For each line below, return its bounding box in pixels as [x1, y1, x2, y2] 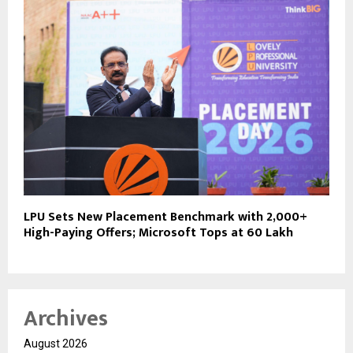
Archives [24, 299, 108, 337]
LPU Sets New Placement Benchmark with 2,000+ [24, 206, 307, 228]
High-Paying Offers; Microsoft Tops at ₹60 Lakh [24, 221, 293, 243]
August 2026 [24, 336, 87, 350]
